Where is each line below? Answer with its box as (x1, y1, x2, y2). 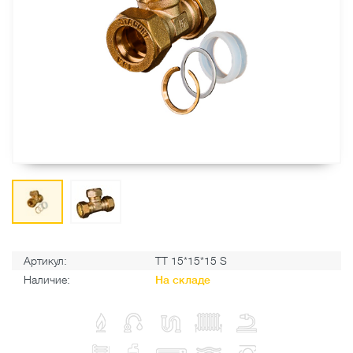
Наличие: (24, 273, 70, 287)
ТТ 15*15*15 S (155, 255, 227, 268)
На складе (155, 273, 210, 287)
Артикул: (24, 255, 67, 268)
